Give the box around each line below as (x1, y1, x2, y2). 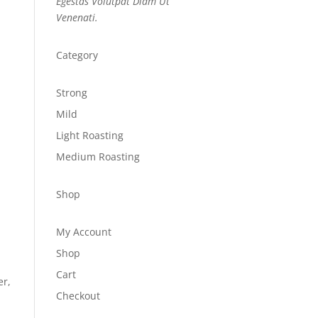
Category (55, 48, 98, 62)
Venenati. (55, 11, 98, 24)
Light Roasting (55, 128, 124, 142)
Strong (55, 86, 87, 99)
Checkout (55, 289, 100, 302)
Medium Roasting (55, 150, 140, 163)
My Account (55, 225, 111, 238)
